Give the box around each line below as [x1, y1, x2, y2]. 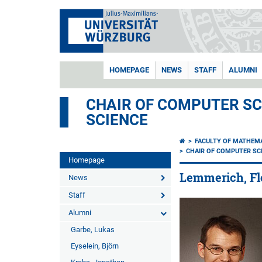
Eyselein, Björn [71, 242, 119, 250]
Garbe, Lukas [71, 225, 115, 234]
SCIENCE [86, 111, 148, 129]
